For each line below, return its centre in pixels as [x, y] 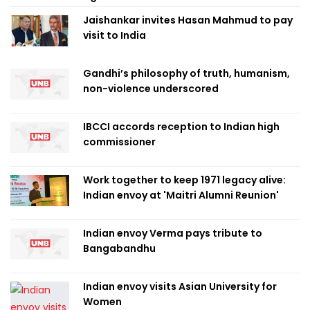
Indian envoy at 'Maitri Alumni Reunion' [181, 195]
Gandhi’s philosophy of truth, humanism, [186, 73]
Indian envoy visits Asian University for [180, 286]
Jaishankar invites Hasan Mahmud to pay [188, 20]
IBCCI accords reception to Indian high [181, 127]
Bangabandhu [119, 248]
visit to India [115, 35]
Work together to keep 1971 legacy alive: [184, 180]
